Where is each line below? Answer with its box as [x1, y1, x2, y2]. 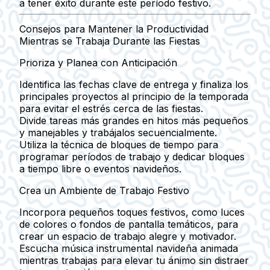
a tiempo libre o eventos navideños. [19, 163, 181, 175]
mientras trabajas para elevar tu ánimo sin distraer [19, 254, 249, 267]
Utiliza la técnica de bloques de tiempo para [19, 139, 218, 151]
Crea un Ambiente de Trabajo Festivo [19, 184, 189, 197]
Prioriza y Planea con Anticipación [19, 57, 177, 69]
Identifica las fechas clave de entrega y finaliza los [19, 78, 248, 91]
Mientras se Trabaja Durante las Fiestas [19, 35, 200, 48]
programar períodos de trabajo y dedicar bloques [19, 151, 245, 163]
